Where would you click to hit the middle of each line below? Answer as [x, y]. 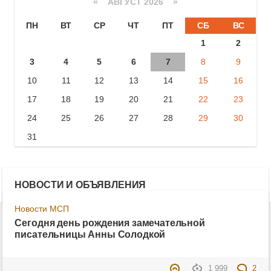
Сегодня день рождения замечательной [110, 223]
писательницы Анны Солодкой [90, 234]
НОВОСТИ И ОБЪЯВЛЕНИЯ [80, 184]
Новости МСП [42, 208]
